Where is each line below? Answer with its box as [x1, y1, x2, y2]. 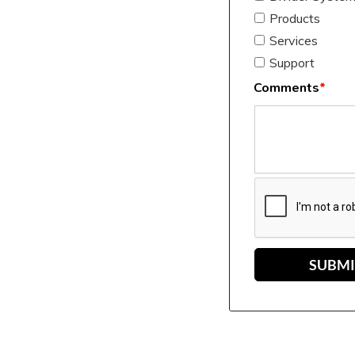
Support [269, 55, 315, 71]
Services [269, 32, 318, 49]
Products [269, 10, 320, 27]
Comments [254, 79, 319, 97]
